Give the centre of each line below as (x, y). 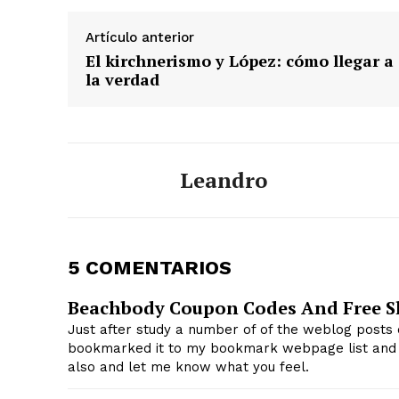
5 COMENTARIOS (150, 268)
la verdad (122, 80)
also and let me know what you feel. (188, 367)
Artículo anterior (140, 38)
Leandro (224, 180)
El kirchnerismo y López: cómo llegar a (240, 61)
